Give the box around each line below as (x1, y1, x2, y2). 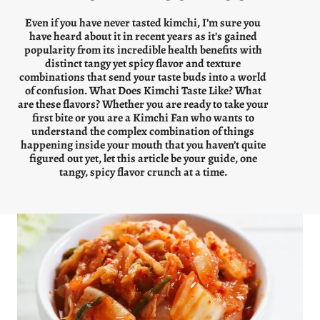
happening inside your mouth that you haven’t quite (20, 136, 266, 153)
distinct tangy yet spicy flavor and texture (45, 55, 241, 71)
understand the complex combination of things (31, 123, 254, 139)
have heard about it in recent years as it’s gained (29, 28, 257, 44)
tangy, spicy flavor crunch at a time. (59, 164, 227, 180)
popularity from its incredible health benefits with (24, 41, 262, 58)
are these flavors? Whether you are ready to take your (17, 96, 269, 112)
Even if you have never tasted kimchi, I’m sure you (25, 14, 261, 31)
